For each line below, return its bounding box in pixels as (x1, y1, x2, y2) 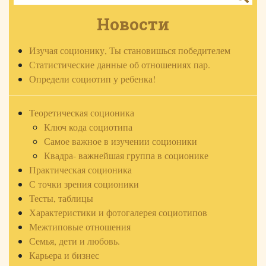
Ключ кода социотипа (44, 121, 133, 134)
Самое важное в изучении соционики (44, 135, 198, 148)
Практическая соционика (28, 163, 132, 176)
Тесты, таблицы (28, 192, 93, 205)
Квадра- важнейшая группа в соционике (44, 149, 209, 162)
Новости (97, 13, 169, 36)
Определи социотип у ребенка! (28, 72, 156, 85)
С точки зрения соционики (28, 178, 139, 191)
